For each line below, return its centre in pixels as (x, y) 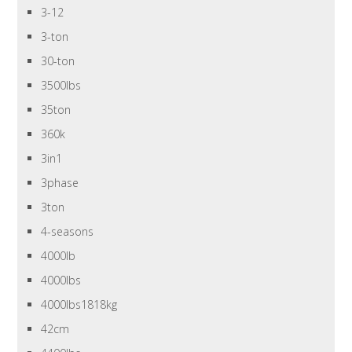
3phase (60, 183)
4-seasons (68, 232)
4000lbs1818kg (79, 305)
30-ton (58, 61)
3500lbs (61, 86)
